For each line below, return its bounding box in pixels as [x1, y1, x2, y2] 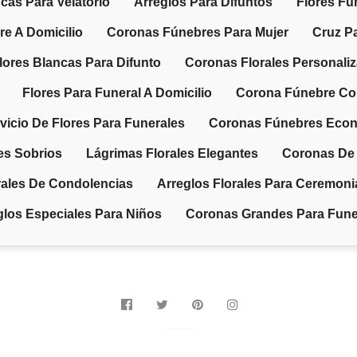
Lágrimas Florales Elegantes [85, 146, 258, 160]
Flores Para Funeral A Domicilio [22, 85, 212, 100]
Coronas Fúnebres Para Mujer [106, 25, 288, 39]
